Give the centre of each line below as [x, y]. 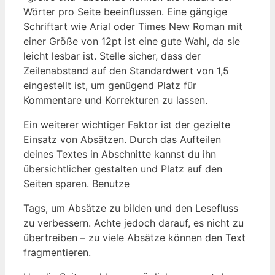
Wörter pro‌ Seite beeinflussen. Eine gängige [125, 11]
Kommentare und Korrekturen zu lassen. [115, 100]
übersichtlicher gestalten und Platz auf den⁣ [123, 168]
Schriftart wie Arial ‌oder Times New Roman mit [133, 26]
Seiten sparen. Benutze [76, 183]
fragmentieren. [57, 252]
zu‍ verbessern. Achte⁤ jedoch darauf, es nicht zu [134, 223]
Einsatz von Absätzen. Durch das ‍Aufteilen [122, 139]
